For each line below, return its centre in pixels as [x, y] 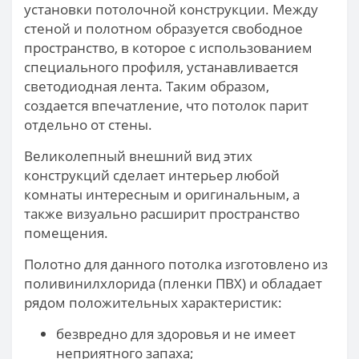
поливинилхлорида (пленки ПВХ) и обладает [173, 284]
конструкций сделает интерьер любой [152, 175]
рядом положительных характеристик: [153, 303]
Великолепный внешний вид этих [138, 156]
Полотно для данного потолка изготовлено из [176, 264]
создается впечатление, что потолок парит [166, 106]
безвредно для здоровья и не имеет [176, 334]
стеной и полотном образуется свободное [163, 29]
